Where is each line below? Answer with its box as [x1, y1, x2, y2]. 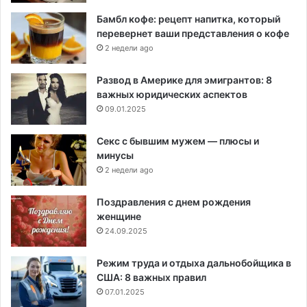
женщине [97, 210, 141, 223]
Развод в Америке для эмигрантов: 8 [97, 74, 272, 86]
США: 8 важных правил [97, 271, 206, 284]
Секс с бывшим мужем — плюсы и [97, 135, 259, 147]
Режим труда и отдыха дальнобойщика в [97, 257, 291, 269]
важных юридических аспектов [97, 88, 247, 101]
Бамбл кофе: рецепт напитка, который [97, 13, 280, 25]
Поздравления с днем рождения [97, 196, 251, 208]
